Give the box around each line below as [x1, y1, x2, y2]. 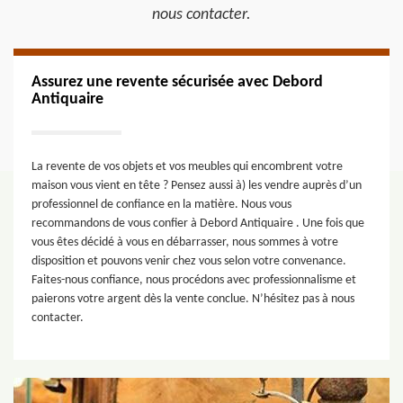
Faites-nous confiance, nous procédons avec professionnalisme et [31, 273, 356, 287]
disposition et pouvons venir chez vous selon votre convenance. [31, 255, 346, 268]
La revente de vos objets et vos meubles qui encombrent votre [31, 160, 343, 174]
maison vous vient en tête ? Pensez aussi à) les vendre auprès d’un [31, 179, 362, 193]
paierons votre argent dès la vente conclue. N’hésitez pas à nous [31, 292, 354, 306]
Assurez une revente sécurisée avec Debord [31, 74, 323, 91]
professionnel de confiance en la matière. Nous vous [31, 198, 291, 211]
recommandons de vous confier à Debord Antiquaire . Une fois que [31, 217, 364, 230]
